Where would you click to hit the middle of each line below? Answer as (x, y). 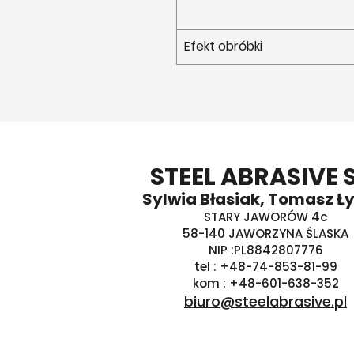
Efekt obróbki (223, 47)
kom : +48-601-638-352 (265, 284)
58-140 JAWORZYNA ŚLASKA (265, 234)
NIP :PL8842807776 (265, 250)
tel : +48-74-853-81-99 (265, 267)
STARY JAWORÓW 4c (265, 217)
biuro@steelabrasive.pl (265, 302)
